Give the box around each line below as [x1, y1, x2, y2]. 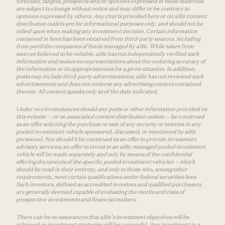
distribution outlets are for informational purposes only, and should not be [16, 20, 203, 27]
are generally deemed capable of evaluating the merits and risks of [16, 188, 184, 195]
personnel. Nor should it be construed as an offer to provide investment [16, 135, 196, 143]
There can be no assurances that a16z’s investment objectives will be [16, 213, 189, 220]
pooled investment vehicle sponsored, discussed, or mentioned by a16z [16, 128, 196, 135]
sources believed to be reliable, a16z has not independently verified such [16, 50, 199, 57]
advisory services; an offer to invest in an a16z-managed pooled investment [16, 143, 205, 150]
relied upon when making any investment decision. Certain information [16, 27, 197, 35]
